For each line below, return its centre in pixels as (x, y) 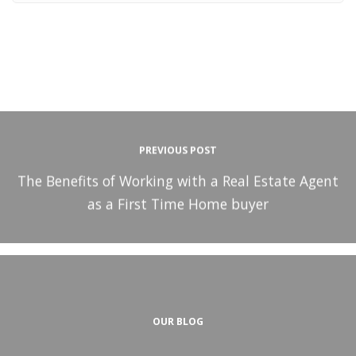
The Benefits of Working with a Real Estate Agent (178, 181)
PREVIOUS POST (178, 150)
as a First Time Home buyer (178, 204)
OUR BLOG (178, 321)
